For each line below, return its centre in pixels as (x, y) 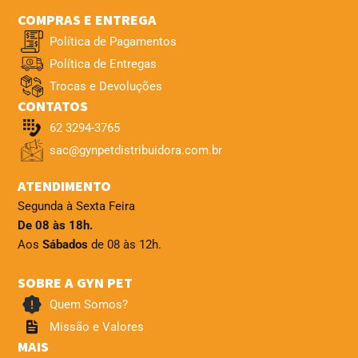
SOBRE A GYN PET (75, 283)
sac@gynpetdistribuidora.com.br (136, 150)
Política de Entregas (103, 64)
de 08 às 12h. (125, 244)
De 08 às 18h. (55, 225)
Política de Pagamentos (113, 41)
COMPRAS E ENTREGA (87, 19)
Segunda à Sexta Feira (76, 206)
